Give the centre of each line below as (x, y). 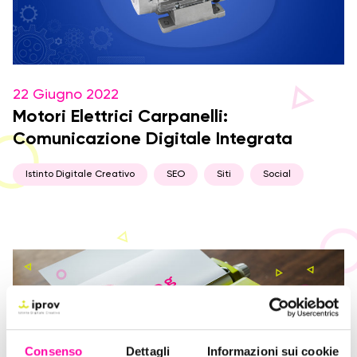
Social (277, 175)
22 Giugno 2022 (66, 95)
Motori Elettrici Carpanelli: (120, 117)
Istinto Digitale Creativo (80, 175)
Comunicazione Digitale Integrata (153, 139)
